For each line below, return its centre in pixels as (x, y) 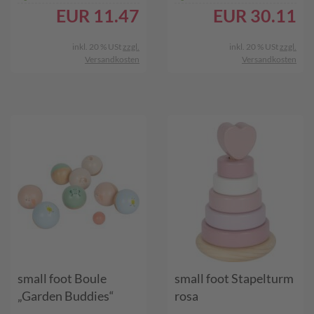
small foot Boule (62, 278)
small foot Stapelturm (234, 278)
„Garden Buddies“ (66, 296)
